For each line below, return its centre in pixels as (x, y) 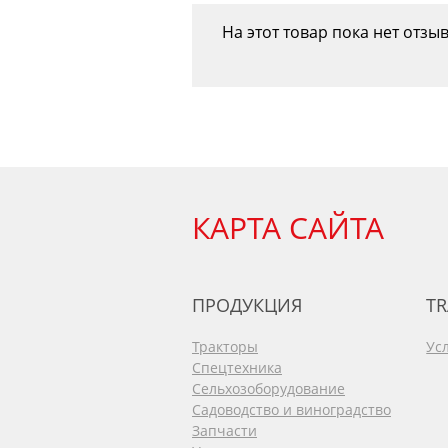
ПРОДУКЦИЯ (247, 305)
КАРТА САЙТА (288, 227)
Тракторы (225, 346)
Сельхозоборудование (268, 388)
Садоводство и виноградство (291, 409)
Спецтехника (237, 367)
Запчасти (224, 430)
